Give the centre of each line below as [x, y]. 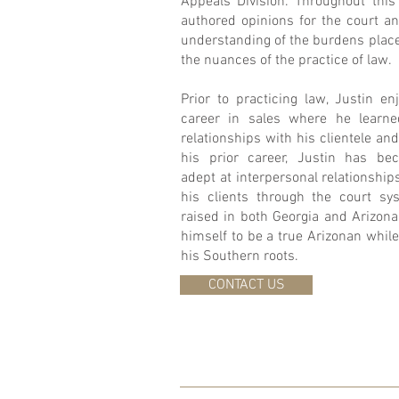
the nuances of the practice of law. [286, 61]
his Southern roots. [241, 256]
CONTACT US [246, 285]
